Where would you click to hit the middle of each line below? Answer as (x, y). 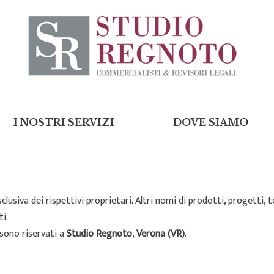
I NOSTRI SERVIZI (64, 122)
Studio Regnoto (99, 234)
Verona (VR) (161, 234)
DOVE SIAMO (210, 122)
